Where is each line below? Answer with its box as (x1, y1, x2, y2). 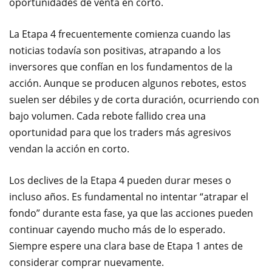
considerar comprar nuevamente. (9, 256, 164, 270)
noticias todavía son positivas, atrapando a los (9, 44, 221, 58)
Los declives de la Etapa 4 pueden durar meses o (9, 174, 231, 188)
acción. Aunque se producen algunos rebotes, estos (9, 76, 246, 90)
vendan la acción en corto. (9, 142, 129, 156)
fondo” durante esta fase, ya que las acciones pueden (9, 206, 253, 220)
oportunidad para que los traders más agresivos (9, 126, 231, 140)
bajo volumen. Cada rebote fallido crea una (9, 109, 206, 123)
